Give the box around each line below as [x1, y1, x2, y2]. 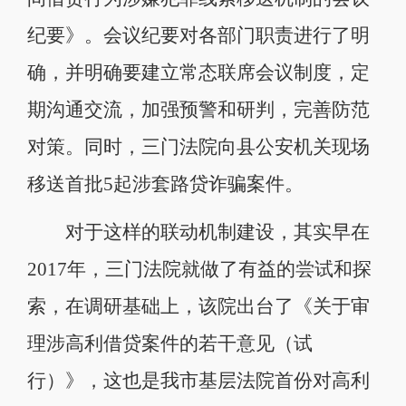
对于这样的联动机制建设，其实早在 [26, 222, 370, 243]
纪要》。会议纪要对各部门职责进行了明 [26, 24, 370, 45]
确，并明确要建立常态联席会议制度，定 [26, 62, 370, 82]
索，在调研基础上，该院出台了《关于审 [26, 296, 370, 317]
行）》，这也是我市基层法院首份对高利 [26, 371, 370, 391]
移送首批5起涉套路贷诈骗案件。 [26, 173, 304, 194]
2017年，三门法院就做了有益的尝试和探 [26, 259, 372, 280]
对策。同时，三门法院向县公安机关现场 [26, 136, 370, 157]
